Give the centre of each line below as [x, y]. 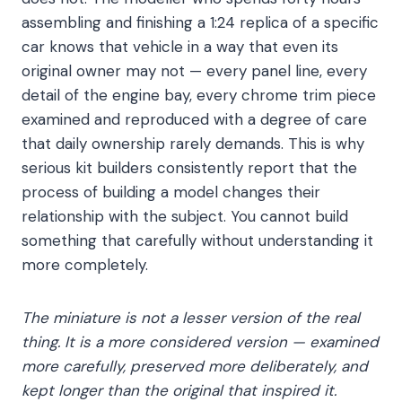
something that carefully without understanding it [197, 241]
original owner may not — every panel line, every [194, 71]
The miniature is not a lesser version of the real [191, 318]
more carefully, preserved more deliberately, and [195, 367]
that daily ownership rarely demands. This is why [193, 144]
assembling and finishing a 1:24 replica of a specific [200, 23]
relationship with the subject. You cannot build [185, 217]
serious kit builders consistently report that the [189, 168]
